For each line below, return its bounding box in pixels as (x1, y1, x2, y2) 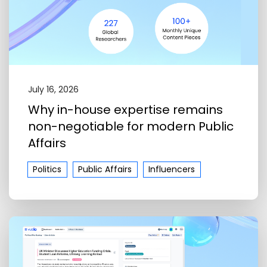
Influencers (148, 163, 195, 175)
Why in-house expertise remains (28, 101, 223, 119)
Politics (33, 163, 62, 175)
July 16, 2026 (28, 83, 79, 96)
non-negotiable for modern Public (28, 118, 234, 135)
